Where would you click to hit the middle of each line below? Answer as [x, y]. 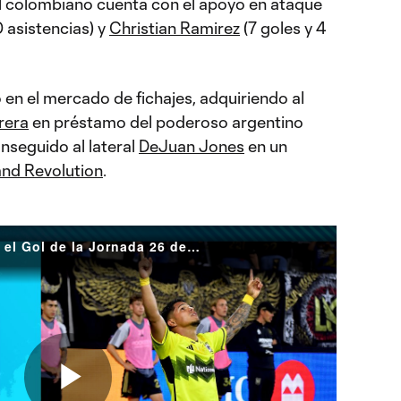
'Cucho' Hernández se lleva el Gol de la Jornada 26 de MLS [193, 246]
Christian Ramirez [175, 28]
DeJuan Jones [192, 146]
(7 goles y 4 [283, 28]
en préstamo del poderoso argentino [166, 122]
